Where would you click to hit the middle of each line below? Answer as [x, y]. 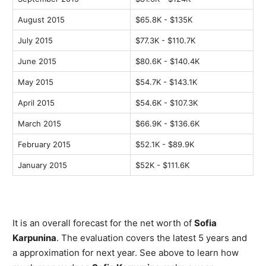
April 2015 [36, 103]
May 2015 [36, 82]
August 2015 [41, 20]
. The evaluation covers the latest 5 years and [152, 237]
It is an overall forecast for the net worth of [103, 223]
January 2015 [42, 165]
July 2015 [35, 41]
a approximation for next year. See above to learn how [126, 252]
